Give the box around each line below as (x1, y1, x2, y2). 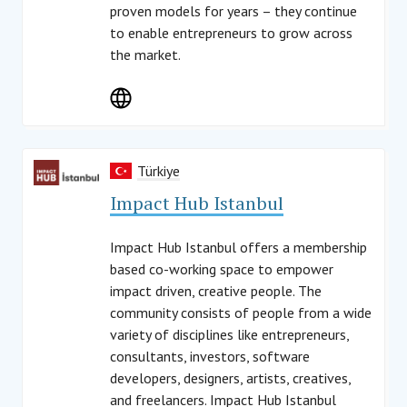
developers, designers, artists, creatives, (110, 369, 351, 387)
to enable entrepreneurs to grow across (110, 24, 352, 42)
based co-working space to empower (110, 260, 333, 278)
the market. (110, 45, 181, 64)
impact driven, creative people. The (110, 282, 322, 300)
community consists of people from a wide (110, 303, 372, 322)
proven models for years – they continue (110, 2, 357, 20)
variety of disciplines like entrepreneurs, (110, 325, 349, 343)
